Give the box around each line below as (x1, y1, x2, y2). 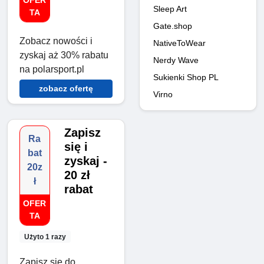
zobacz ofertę (39, 84, 93, 94)
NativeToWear (153, 38, 206, 48)
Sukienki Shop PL (153, 72, 219, 82)
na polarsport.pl (19, 64, 84, 75)
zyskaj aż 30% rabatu (19, 50, 108, 61)
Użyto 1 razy (24, 232, 66, 241)
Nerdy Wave (153, 55, 199, 65)
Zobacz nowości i (19, 36, 93, 47)
